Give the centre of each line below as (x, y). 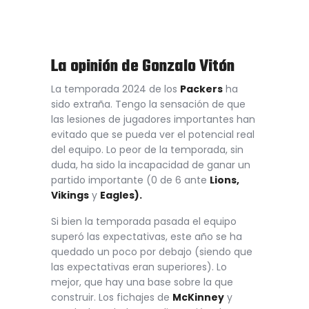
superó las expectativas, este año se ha (147, 236)
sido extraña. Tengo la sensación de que (148, 104)
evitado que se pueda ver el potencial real (153, 135)
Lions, (225, 180)
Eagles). (121, 196)
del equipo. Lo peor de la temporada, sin (147, 150)
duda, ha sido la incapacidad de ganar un (151, 165)
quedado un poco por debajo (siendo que (152, 251)
